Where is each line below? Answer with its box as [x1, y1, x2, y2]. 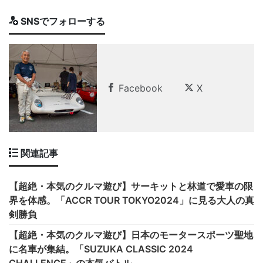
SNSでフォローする [18, 15, 105, 28]
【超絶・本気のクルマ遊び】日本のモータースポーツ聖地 [9, 229, 253, 241]
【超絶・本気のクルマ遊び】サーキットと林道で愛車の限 [9, 180, 253, 193]
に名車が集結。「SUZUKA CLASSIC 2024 [9, 243, 193, 255]
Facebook [116, 82, 163, 95]
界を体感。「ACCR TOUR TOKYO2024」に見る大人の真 [9, 194, 254, 207]
